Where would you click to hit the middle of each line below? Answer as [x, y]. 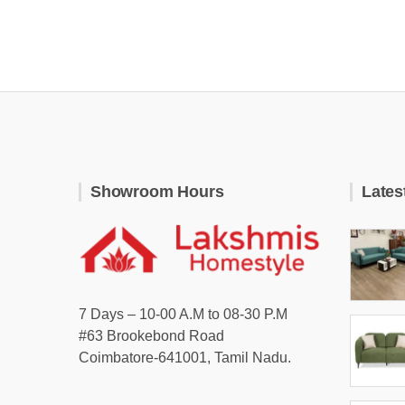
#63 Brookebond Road [151, 335]
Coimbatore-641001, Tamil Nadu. [185, 357]
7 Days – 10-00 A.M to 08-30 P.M [183, 314]
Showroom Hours [157, 192]
